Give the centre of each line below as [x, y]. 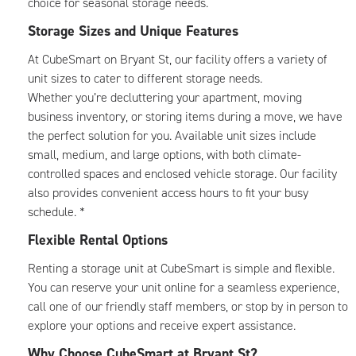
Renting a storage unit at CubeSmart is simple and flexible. [181, 268]
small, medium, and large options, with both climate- [164, 155]
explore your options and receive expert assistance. [163, 325]
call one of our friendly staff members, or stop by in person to [188, 306]
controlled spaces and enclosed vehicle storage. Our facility [182, 174]
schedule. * [58, 212]
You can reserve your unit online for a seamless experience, [184, 287]
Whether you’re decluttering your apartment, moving [165, 97]
